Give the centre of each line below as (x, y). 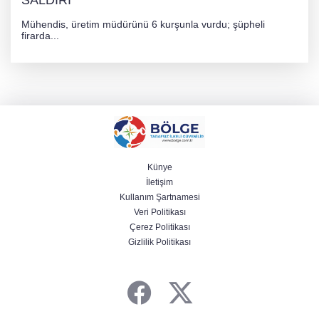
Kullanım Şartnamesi (159, 197)
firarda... (40, 35)
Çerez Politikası (159, 227)
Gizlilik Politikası (159, 242)
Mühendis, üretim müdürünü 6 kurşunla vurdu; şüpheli (143, 24)
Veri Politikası (159, 212)
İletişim (159, 182)
